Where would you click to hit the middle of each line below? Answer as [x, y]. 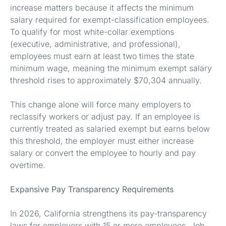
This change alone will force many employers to [100, 104]
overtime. [28, 165]
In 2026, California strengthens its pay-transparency [108, 213]
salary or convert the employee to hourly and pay [103, 153]
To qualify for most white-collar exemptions [92, 32]
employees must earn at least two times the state [102, 56]
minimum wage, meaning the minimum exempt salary [111, 68]
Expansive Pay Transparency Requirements [92, 189]
